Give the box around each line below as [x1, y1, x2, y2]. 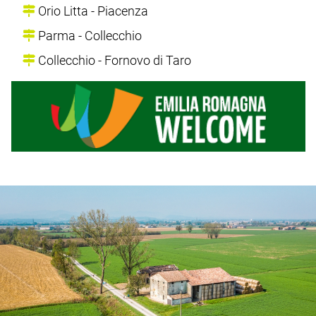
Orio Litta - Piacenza [35, 3, 148, 18]
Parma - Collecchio [35, 28, 142, 43]
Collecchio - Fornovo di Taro [35, 52, 191, 68]
